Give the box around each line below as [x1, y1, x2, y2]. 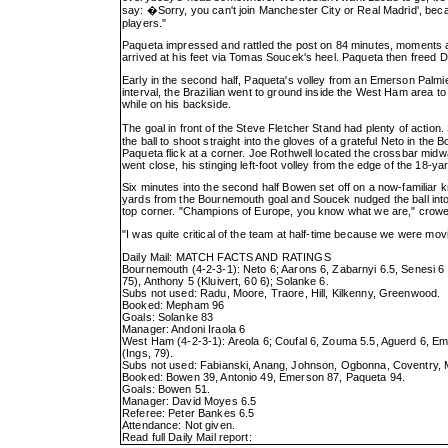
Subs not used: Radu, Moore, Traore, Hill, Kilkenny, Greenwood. [122, 286, 441, 299]
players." [122, 16, 167, 29]
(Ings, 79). [122, 346, 174, 359]
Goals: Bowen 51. [122, 382, 211, 395]
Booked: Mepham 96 [122, 298, 225, 311]
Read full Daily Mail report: [122, 430, 252, 443]
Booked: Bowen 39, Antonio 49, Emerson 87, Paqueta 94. [122, 370, 406, 383]
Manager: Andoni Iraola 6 [122, 322, 246, 335]
